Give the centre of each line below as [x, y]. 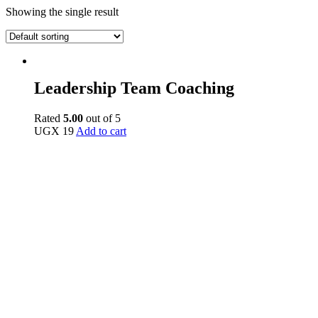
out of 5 [102, 118]
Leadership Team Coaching [134, 88]
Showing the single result [62, 12]
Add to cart [101, 131]
